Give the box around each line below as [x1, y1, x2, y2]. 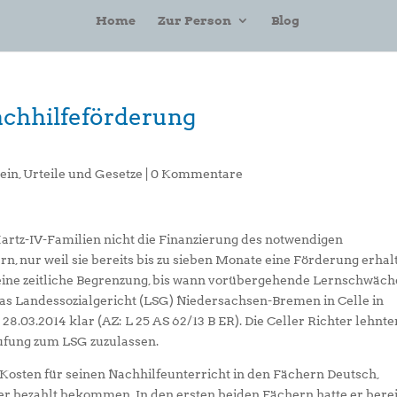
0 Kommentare [151, 167, 244, 181]
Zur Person [158, 12, 231, 27]
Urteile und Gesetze [23, 167, 144, 181]
